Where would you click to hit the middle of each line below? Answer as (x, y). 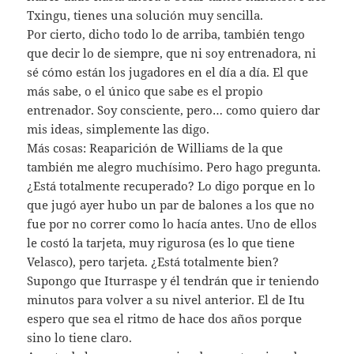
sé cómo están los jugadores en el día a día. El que (168, 72)
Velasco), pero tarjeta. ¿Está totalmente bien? (153, 261)
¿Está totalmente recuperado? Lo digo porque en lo (171, 185)
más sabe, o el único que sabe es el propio (145, 90)
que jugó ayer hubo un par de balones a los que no (171, 204)
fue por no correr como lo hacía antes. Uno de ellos (172, 223)
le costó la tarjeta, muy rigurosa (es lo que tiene (161, 242)
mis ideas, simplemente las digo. (119, 128)
